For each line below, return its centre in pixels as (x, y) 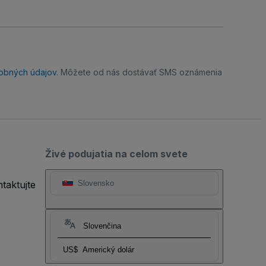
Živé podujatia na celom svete (116, 154)
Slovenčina (102, 226)
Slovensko (96, 183)
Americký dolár (108, 250)
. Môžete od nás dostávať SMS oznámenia (139, 72)
